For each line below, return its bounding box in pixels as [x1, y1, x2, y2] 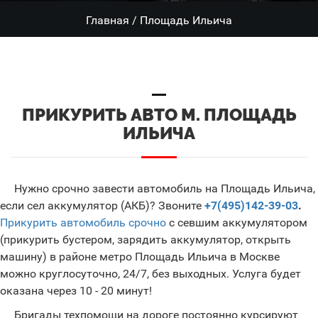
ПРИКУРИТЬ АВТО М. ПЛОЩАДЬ [21, 104, 297, 125]
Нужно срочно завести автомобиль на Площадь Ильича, [14, 182, 315, 195]
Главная [86, 13, 129, 27]
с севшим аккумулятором [166, 216, 307, 229]
